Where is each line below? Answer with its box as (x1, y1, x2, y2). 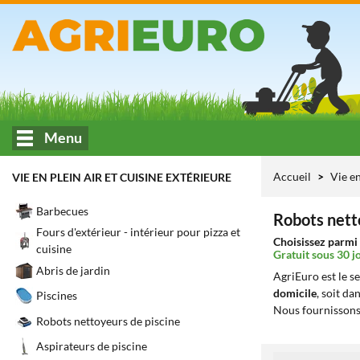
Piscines (36, 288, 77, 303)
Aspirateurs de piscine (36, 339, 147, 354)
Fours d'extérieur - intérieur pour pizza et (36, 225, 240, 239)
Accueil (273, 170, 311, 183)
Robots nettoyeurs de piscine (36, 313, 180, 328)
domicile (273, 286, 317, 300)
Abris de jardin (36, 263, 110, 277)
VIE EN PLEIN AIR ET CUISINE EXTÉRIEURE (12, 170, 231, 184)
